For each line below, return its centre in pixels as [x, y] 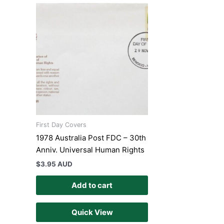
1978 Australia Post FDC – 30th [91, 138]
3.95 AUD [56, 164]
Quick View [92, 212]
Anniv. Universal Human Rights [90, 150]
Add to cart [92, 185]
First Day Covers [61, 125]
